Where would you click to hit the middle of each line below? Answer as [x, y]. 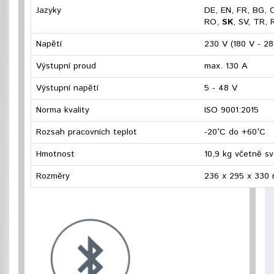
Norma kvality [63, 110]
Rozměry [53, 176]
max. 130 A [226, 66]
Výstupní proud [66, 66]
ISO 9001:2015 [231, 110]
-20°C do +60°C [235, 132]
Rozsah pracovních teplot [87, 132]
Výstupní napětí [67, 88]
